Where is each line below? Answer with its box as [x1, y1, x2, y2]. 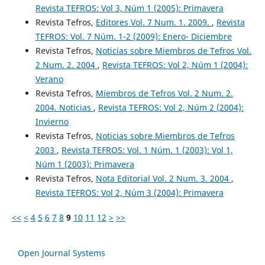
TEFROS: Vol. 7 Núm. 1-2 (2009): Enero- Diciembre [35, 31, 232, 43]
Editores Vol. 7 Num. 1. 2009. [95, 17, 212, 28]
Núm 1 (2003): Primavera [35, 159, 134, 170]
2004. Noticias [35, 102, 93, 114]
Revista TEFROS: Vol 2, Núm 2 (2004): [98, 102, 244, 114]
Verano [35, 73, 63, 85]
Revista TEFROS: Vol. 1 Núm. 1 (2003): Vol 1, [61, 144, 233, 156]
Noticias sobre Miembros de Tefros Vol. [95, 45, 251, 57]
